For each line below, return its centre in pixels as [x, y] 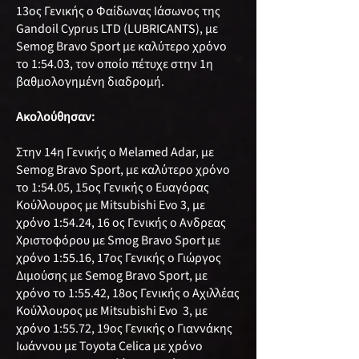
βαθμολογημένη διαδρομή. [91, 82]
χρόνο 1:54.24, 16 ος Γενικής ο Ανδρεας [121, 223]
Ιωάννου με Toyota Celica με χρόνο [109, 346]
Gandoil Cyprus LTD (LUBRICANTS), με [117, 29]
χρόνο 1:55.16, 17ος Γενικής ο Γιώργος [119, 258]
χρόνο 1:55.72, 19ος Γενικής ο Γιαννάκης [124, 329]
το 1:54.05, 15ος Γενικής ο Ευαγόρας [113, 188]
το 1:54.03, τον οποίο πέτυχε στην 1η [115, 64]
